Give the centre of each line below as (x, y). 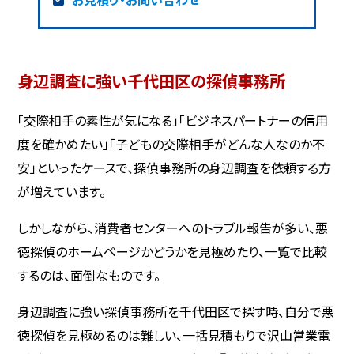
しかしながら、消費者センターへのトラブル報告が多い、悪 (173, 227)
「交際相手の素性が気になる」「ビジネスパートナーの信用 (173, 120)
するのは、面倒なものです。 (89, 275)
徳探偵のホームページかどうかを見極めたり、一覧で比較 (173, 251)
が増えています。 (62, 191)
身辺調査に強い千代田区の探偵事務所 (152, 81)
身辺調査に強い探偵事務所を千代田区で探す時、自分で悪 (176, 311)
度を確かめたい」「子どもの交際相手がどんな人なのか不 (171, 143)
